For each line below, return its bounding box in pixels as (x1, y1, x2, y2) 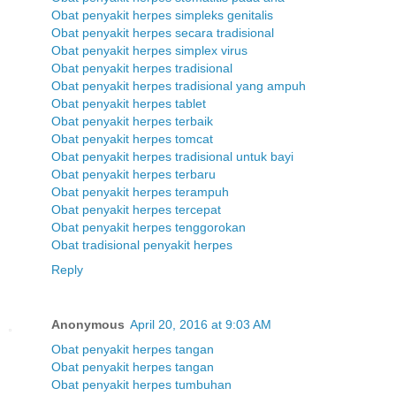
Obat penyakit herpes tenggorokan (51, 219, 246, 234)
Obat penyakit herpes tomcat (51, 131, 213, 146)
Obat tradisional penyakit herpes (51, 237, 232, 252)
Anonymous (51, 316, 125, 331)
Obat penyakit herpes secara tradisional (51, 25, 274, 40)
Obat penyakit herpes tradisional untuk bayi (51, 148, 293, 164)
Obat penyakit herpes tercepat (51, 202, 221, 217)
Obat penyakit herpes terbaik (51, 113, 213, 128)
